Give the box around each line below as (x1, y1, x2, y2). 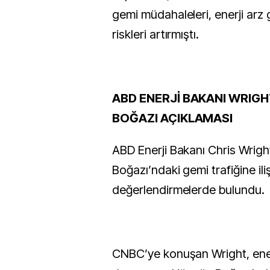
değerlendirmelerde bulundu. (112, 183, 265, 197)
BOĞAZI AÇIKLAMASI (112, 111, 233, 125)
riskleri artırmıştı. (112, 27, 199, 42)
